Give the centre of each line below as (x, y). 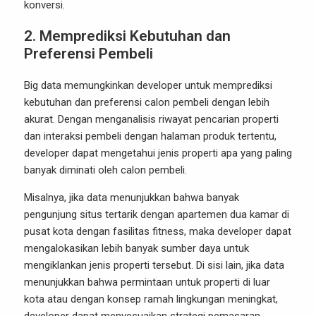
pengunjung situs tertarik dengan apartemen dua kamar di (157, 214)
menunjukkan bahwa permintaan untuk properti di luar (147, 282)
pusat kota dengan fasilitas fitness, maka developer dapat (158, 231)
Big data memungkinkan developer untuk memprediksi (148, 85)
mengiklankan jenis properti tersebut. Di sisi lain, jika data (154, 265)
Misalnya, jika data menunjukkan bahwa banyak (132, 197)
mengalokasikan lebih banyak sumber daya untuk (136, 248)
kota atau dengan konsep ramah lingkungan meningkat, (151, 299)
